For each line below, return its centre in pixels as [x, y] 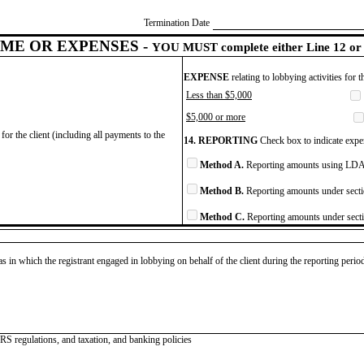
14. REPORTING [221, 140]
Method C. [222, 217]
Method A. [222, 165]
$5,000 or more [216, 117]
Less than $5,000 [219, 95]
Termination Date [177, 22]
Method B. [222, 191]
